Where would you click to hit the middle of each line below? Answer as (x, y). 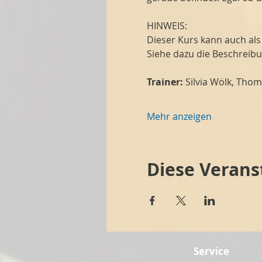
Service (211, 251)
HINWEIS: (167, 26)
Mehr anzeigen (179, 116)
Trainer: (165, 82)
